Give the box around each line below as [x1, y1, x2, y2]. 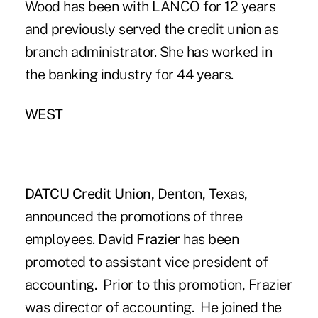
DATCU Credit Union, [24, 185, 158, 202]
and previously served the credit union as [24, 20, 279, 38]
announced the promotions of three [24, 207, 243, 225]
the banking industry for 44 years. [24, 65, 234, 83]
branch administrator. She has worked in [24, 43, 273, 60]
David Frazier [98, 230, 180, 248]
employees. [24, 230, 99, 248]
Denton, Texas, [157, 185, 248, 202]
